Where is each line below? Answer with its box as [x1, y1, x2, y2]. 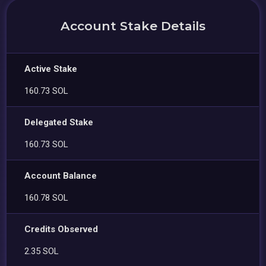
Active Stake [24, 63, 78, 74]
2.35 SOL [24, 245, 59, 256]
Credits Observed [24, 223, 99, 235]
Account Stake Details [61, 18, 205, 33]
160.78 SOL [24, 192, 69, 203]
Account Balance [24, 170, 97, 181]
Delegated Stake [24, 116, 94, 128]
